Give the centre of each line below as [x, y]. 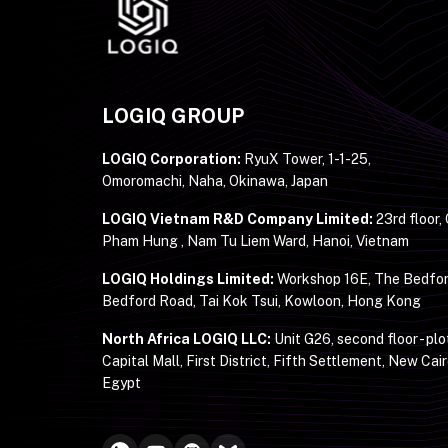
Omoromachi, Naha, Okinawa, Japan [215, 181]
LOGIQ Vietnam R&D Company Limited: [237, 219]
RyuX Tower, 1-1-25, [306, 159]
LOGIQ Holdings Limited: [188, 279]
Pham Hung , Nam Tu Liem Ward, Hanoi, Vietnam [255, 241]
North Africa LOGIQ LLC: [186, 339]
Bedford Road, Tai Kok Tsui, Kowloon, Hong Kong [261, 301]
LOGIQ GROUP [173, 116]
